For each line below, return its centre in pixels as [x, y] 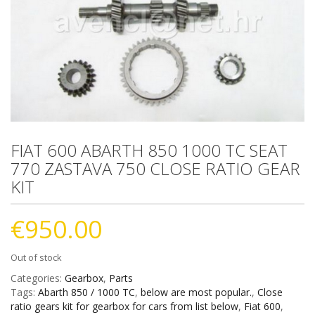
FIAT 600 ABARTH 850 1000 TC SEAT [149, 150]
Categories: [38, 278]
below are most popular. [196, 292]
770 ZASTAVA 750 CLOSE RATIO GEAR [155, 169]
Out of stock [36, 258]
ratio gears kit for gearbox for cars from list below [124, 307]
